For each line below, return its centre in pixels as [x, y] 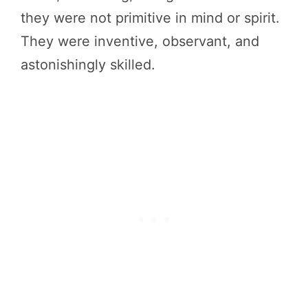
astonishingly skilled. [88, 64]
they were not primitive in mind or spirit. [150, 18]
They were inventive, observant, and [140, 41]
